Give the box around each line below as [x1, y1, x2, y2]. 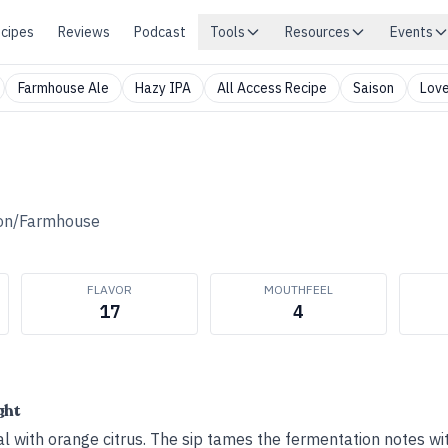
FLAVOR [87, 282, 132, 297]
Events [390, 23, 433, 41]
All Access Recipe [217, 79, 327, 97]
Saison [353, 79, 394, 97]
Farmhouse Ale [18, 79, 109, 97]
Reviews [58, 23, 110, 41]
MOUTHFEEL [264, 282, 333, 297]
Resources [285, 23, 350, 41]
